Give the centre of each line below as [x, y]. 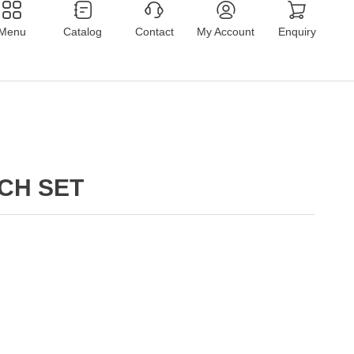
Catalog [83, 32]
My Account [226, 32]
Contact [154, 32]
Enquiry [297, 32]
